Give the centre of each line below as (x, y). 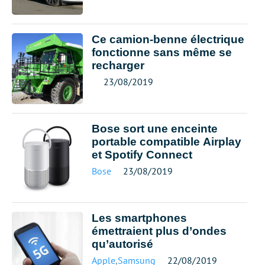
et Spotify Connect (142, 155)
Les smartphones (139, 218)
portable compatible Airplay (167, 142)
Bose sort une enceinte (155, 129)
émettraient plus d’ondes (159, 231)
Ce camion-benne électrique (168, 39)
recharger (118, 65)
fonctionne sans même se (162, 52)
